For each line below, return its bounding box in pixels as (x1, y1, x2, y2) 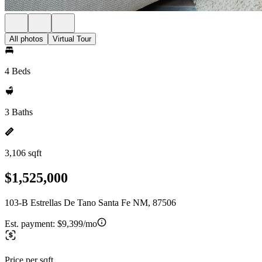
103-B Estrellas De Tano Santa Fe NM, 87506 (5, 197, 176, 208)
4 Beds (5, 66, 30, 76)
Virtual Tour (53, 35, 91, 43)
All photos (9, 35, 43, 43)
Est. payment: (5, 218, 57, 229)
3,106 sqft (5, 148, 42, 158)
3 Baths (5, 107, 33, 117)
